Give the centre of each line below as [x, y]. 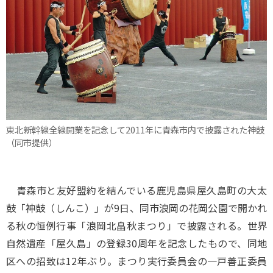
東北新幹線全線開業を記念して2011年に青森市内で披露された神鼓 [135, 129]
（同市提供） [32, 142]
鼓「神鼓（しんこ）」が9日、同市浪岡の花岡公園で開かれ [136, 208]
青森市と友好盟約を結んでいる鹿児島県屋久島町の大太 [136, 190]
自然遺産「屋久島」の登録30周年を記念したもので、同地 [136, 243]
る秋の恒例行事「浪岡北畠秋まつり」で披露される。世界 [136, 225]
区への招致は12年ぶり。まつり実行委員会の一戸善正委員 [136, 261]
